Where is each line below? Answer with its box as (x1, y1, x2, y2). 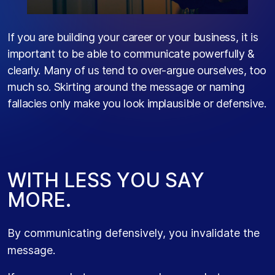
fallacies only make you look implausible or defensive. (7, 97, 266, 110)
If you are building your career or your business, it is (7, 31, 258, 44)
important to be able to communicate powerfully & (7, 47, 255, 61)
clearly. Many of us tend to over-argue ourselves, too (7, 64, 266, 77)
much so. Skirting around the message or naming (7, 80, 245, 94)
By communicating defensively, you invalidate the (7, 227, 260, 240)
